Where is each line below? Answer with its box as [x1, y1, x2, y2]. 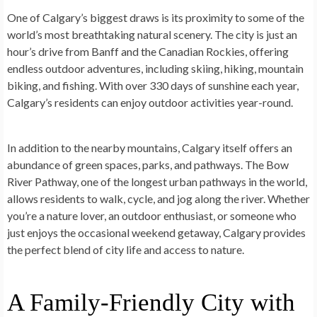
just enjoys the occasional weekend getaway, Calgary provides [7, 226, 306, 240]
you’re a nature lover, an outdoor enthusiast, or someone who [7, 209, 296, 223]
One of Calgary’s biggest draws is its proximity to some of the [7, 11, 304, 25]
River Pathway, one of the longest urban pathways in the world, [7, 175, 307, 189]
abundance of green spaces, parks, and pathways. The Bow [7, 158, 289, 172]
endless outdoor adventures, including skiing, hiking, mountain [7, 62, 304, 76]
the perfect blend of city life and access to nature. [7, 243, 244, 257]
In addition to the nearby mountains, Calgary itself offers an [7, 141, 292, 155]
